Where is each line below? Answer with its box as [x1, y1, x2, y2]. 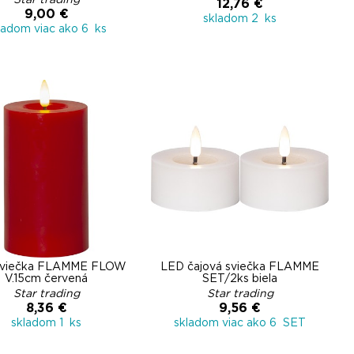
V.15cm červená [5, 273, 88, 284]
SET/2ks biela [202, 273, 277, 284]
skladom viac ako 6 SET [174, 318, 306, 329]
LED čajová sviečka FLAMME [160, 262, 319, 273]
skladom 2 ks [203, 13, 277, 24]
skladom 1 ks [11, 318, 81, 329]
